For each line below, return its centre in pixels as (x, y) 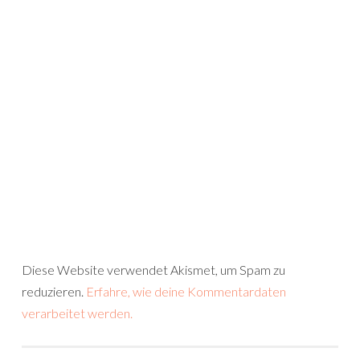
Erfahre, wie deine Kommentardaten (186, 291)
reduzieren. (54, 291)
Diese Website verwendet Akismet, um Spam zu (153, 270)
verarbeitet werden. (77, 313)
